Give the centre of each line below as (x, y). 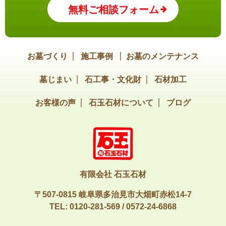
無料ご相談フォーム (113, 10)
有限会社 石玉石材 (113, 175)
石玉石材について (121, 103)
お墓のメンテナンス (162, 56)
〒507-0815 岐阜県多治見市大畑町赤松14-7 (113, 195)
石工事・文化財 (113, 80)
